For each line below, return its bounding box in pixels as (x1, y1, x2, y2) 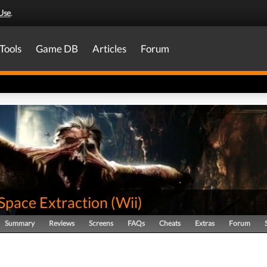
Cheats (159, 219, 181, 228)
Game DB (36, 42, 78, 55)
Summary (5, 219, 35, 228)
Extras (195, 219, 215, 228)
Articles (92, 42, 126, 55)
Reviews (49, 219, 74, 228)
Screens (89, 219, 113, 228)
